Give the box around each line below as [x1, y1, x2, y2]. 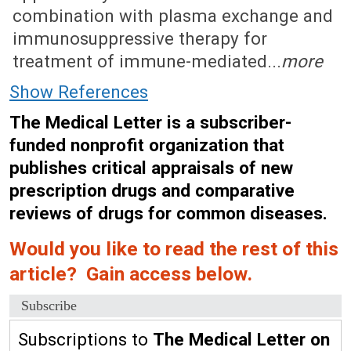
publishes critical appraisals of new [9, 157, 293, 178]
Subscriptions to [18, 329, 153, 349]
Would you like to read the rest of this [9, 237, 338, 260]
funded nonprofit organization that [9, 135, 284, 155]
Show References [9, 81, 148, 102]
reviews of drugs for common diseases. [9, 203, 327, 223]
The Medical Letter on [153, 329, 330, 349]
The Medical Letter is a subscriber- [9, 112, 291, 132]
